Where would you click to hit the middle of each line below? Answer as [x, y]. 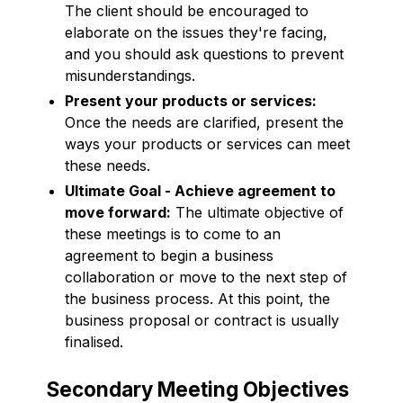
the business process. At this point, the [197, 298]
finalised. [94, 341]
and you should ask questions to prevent [204, 54]
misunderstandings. [130, 75]
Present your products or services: [191, 100]
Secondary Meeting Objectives [198, 389]
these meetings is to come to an [173, 233]
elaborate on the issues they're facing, [196, 32]
